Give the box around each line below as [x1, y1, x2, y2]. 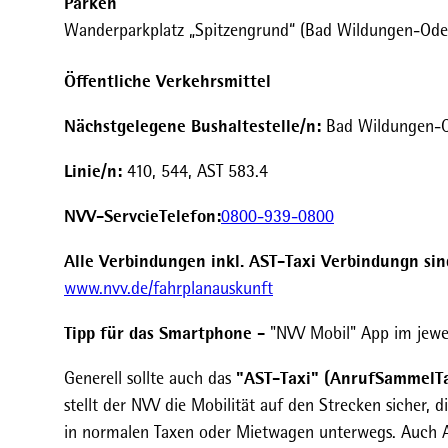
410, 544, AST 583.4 [122, 160, 268, 182]
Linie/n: [64, 159, 122, 183]
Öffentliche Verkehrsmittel [64, 69, 271, 93]
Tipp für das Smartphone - [64, 321, 265, 345]
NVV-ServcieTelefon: [64, 204, 221, 228]
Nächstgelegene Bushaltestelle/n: [64, 114, 321, 138]
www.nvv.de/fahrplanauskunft [64, 277, 273, 299]
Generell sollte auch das [64, 367, 236, 389]
